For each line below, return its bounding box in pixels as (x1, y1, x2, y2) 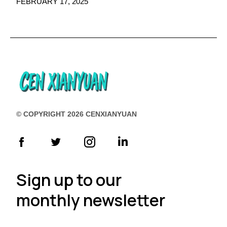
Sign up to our (16, 168, 122, 191)
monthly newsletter (16, 188, 165, 211)
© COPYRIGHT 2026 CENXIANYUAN (16, 109, 137, 118)
